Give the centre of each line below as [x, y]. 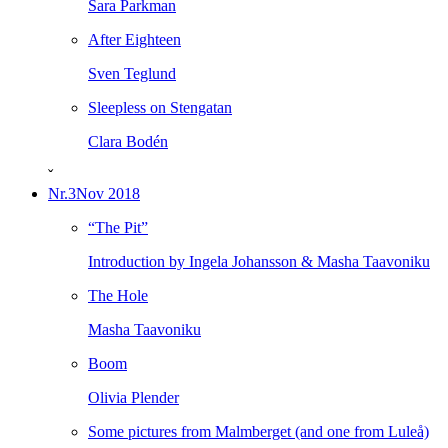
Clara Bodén [128, 141]
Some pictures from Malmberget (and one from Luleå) [258, 431]
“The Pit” [118, 227]
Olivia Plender [133, 397]
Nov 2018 [108, 193]
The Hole [118, 295]
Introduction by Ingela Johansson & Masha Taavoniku [259, 261]
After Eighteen [134, 39]
